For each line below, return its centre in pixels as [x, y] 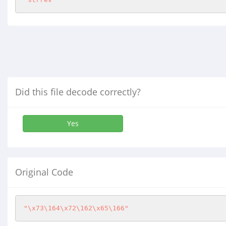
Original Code [44, 172]
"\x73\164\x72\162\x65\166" [76, 208]
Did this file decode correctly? [78, 92]
